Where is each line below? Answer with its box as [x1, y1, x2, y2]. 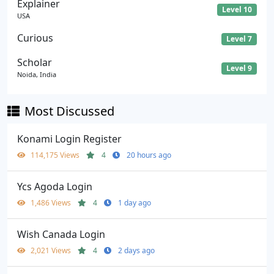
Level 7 [226, 33, 253, 44]
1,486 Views [31, 198, 73, 209]
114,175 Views [31, 150, 81, 161]
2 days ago [118, 245, 155, 256]
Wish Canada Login [17, 228, 105, 242]
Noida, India [17, 70, 56, 80]
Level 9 [226, 63, 253, 74]
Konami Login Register [17, 132, 122, 146]
